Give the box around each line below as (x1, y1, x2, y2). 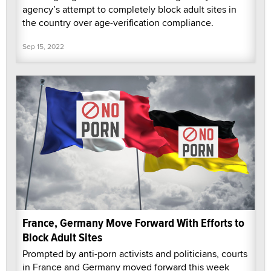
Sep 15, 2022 (22, 41, 64, 52)
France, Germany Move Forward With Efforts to (22, 214, 244, 232)
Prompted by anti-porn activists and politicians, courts (22, 247, 247, 261)
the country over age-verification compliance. (22, 16, 214, 30)
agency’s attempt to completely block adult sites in (22, 2, 237, 17)
